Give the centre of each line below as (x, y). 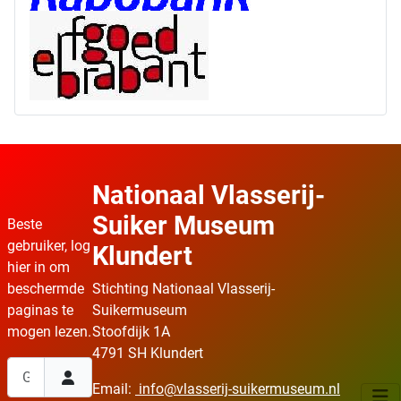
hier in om (38, 267)
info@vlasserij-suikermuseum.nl (239, 389)
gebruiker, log (49, 245)
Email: (114, 389)
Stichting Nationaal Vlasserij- (183, 289)
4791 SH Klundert (148, 354)
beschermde (46, 288)
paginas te (40, 310)
